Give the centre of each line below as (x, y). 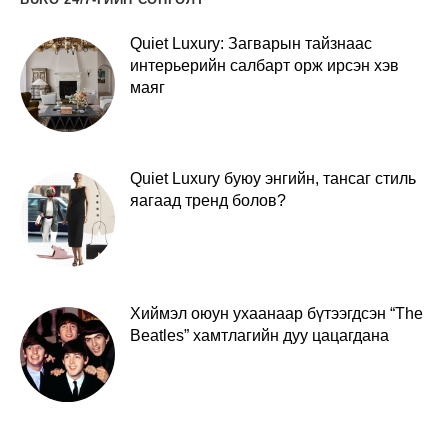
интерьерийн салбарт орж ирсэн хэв (264, 65)
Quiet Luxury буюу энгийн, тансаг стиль (273, 178)
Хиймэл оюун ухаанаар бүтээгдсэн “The (276, 313)
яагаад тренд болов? (208, 200)
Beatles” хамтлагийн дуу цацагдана (259, 335)
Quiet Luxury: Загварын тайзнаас (251, 43)
